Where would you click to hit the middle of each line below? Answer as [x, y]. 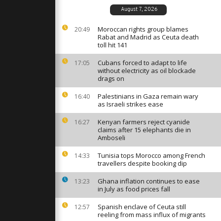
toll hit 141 [112, 45]
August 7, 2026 [139, 10]
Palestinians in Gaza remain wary [148, 96]
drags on [111, 78]
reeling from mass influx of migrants [152, 215]
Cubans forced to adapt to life [142, 63]
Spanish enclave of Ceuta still [142, 207]
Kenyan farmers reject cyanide [144, 122]
